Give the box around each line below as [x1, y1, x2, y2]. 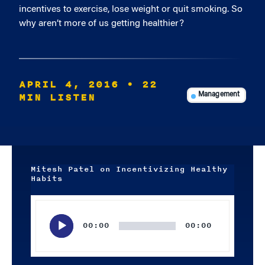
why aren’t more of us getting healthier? [19, 19, 184, 28]
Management [198, 91, 240, 99]
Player [30, 211, 53, 221]
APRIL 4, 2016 [19, 77, 119, 92]
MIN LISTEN [19, 90, 96, 105]
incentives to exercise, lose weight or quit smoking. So [19, 5, 243, 14]
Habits [31, 173, 63, 185]
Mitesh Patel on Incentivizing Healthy [31, 163, 228, 175]
